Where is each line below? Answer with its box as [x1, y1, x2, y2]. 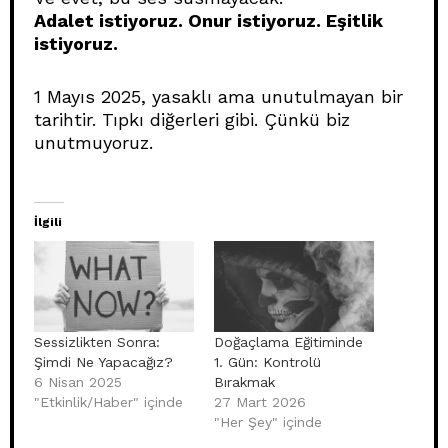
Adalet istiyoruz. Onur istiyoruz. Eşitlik [34, 9, 383, 31]
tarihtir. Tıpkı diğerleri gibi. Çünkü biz [34, 108, 350, 130]
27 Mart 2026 [214, 394, 306, 411]
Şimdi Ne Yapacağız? [34, 354, 173, 371]
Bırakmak [214, 374, 275, 391]
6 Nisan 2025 [34, 374, 122, 391]
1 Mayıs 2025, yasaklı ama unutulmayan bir [34, 85, 403, 107]
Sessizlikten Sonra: [34, 334, 160, 351]
